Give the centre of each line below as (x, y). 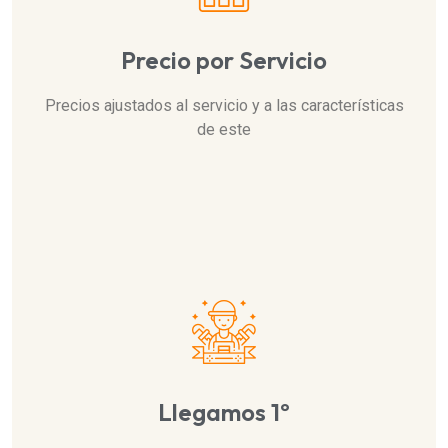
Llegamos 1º (224, 412)
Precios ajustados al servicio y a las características (224, 106)
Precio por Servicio (224, 60)
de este (224, 130)
